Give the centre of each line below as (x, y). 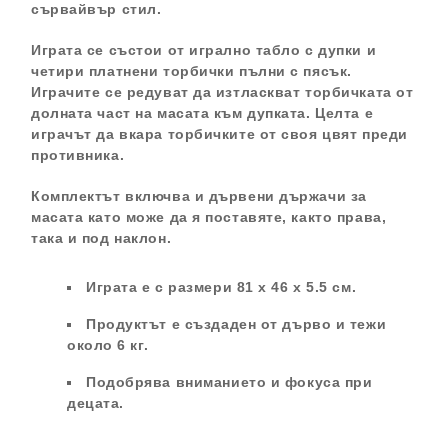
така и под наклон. (101, 238)
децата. (95, 403)
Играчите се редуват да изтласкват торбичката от (222, 92)
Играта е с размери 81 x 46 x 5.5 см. (221, 287)
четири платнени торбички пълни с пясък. (191, 71)
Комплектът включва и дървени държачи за (199, 196)
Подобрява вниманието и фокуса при (229, 382)
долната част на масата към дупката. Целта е (202, 113)
